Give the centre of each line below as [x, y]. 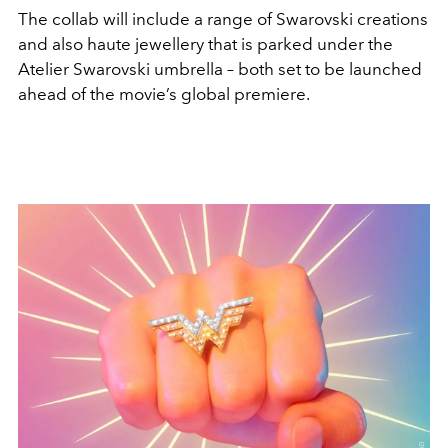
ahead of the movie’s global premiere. [165, 93]
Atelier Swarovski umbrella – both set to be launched [220, 68]
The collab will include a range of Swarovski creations [223, 18]
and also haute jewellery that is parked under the [205, 43]
